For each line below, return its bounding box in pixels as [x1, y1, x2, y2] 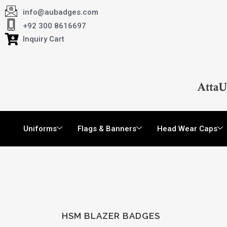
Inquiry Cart [23, 34, 64, 44]
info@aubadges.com [23, 7, 98, 17]
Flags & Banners [78, 124, 136, 133]
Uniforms [23, 124, 57, 133]
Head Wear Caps [157, 124, 217, 133]
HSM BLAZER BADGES [62, 211, 160, 221]
